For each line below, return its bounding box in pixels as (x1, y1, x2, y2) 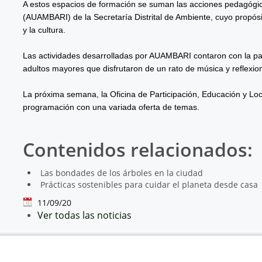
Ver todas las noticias (37, 208, 132, 222)
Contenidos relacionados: (22, 136, 253, 162)
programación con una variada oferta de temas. (22, 102, 199, 112)
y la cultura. (22, 25, 65, 35)
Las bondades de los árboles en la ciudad (40, 167, 203, 178)
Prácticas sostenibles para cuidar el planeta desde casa (40, 178, 258, 190)
